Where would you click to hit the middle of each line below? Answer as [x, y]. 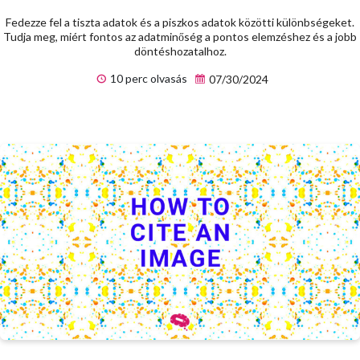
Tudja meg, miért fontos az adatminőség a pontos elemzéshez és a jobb [180, 36]
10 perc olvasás [147, 78]
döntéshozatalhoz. [180, 51]
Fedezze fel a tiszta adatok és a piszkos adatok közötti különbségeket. [180, 22]
